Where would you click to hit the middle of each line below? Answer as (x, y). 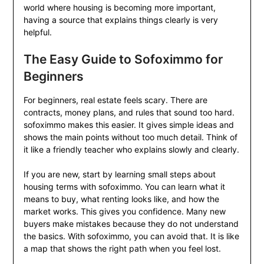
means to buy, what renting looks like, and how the (121, 199)
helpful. (37, 32)
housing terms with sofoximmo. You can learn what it (124, 187)
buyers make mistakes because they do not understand (131, 224)
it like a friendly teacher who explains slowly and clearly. (131, 150)
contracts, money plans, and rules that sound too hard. (129, 113)
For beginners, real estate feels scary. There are (115, 100)
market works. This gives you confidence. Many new (124, 212)
